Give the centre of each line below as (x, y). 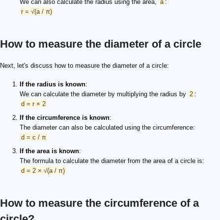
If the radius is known (53, 84)
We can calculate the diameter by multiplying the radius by (104, 94)
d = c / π (34, 137)
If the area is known (49, 151)
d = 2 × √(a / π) (43, 170)
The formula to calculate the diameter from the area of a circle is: (112, 161)
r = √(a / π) (37, 11)
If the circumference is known (65, 117)
